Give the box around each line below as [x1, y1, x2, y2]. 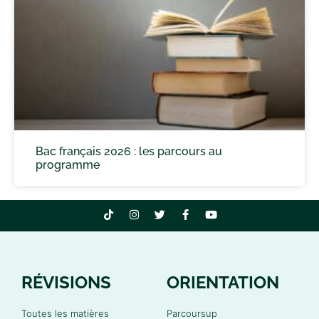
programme [36, 157, 100, 172]
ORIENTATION [167, 271, 279, 293]
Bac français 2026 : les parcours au [36, 144, 222, 158]
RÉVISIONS [21, 271, 111, 293]
